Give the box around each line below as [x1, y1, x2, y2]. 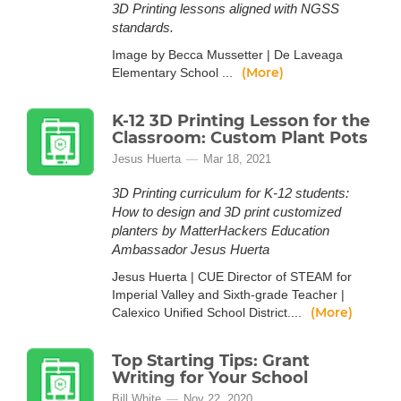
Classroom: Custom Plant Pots [112, 128, 368, 148]
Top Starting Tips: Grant [112, 351, 310, 371]
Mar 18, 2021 [203, 152, 271, 166]
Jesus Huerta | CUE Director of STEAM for [112, 269, 352, 284]
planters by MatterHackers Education [112, 223, 329, 238]
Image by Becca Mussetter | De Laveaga [112, 47, 343, 62]
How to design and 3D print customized [112, 204, 341, 219]
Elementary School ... [112, 65, 236, 80]
